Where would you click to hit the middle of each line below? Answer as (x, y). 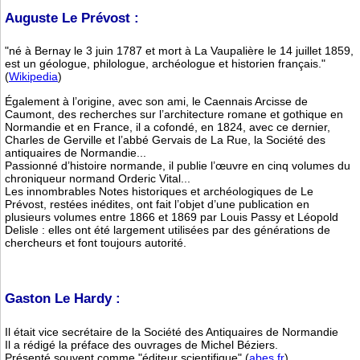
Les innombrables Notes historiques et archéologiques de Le (159, 191)
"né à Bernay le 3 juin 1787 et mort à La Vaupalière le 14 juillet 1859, (179, 51)
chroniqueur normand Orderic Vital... (98, 178)
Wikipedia (33, 77)
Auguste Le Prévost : (72, 18)
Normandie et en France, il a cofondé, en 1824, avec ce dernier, (168, 127)
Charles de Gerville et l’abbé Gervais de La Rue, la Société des (165, 139)
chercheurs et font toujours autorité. (96, 242)
